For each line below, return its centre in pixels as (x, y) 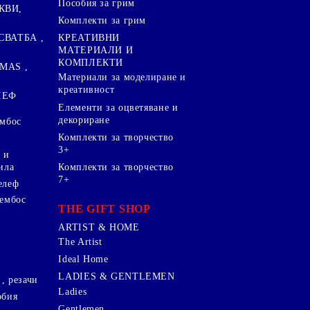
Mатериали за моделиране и (122, 77)
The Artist (80, 241)
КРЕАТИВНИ (89, 38)
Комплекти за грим (102, 20)
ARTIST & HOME (99, 227)
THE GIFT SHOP (104, 209)
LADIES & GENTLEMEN (117, 277)
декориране (84, 120)
